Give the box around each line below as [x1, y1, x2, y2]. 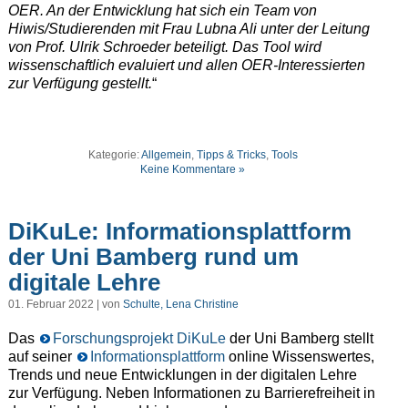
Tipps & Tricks [196, 148, 266, 162]
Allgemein [140, 148, 191, 162]
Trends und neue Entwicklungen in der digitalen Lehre [7, 367, 357, 383]
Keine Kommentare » [140, 163, 246, 177]
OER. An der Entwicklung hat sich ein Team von [7, 3, 317, 19]
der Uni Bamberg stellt [225, 331, 373, 347]
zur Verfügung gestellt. [7, 76, 152, 92]
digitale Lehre [7, 268, 160, 296]
